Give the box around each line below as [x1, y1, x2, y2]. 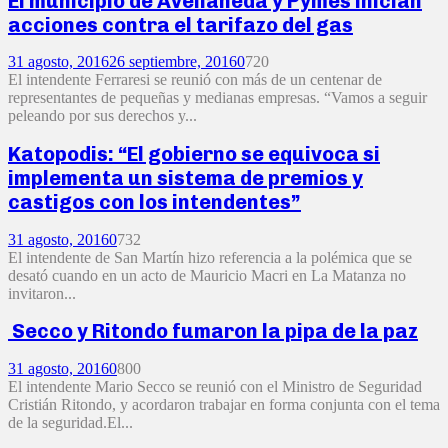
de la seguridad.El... [8, 413, 133, 431]
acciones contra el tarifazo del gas [8, 12, 353, 37]
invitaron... [8, 284, 76, 302]
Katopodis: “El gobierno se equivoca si [8, 142, 380, 166]
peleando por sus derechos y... [8, 107, 197, 125]
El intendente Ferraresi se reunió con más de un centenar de [8, 71, 382, 89]
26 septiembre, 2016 [109, 53, 237, 71]
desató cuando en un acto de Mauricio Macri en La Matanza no [8, 266, 406, 284]
